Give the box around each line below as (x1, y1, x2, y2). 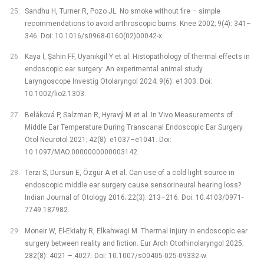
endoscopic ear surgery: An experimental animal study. (24, 65, 204, 74)
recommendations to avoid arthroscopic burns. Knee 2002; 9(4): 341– (24, 19, 251, 28)
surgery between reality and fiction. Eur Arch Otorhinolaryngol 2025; (24, 239, 243, 247)
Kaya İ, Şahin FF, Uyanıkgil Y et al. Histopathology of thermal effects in (24, 52, 250, 61)
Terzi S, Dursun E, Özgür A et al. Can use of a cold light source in (24, 169, 235, 177)
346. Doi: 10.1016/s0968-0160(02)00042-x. (24, 32, 164, 41)
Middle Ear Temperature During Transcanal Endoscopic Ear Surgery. (24, 123, 244, 131)
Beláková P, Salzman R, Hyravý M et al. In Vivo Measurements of (24, 110, 233, 119)
